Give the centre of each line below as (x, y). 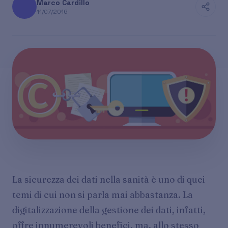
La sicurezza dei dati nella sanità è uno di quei (109, 179)
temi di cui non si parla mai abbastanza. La (103, 194)
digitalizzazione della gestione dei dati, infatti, (109, 210)
